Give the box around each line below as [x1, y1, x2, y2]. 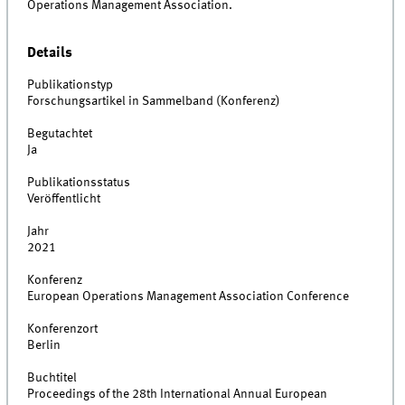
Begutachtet [27, 127, 93, 141]
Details [27, 44, 73, 61]
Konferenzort [27, 323, 99, 336]
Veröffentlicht [27, 193, 101, 206]
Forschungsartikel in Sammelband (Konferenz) [27, 95, 281, 108]
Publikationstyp [27, 79, 114, 92]
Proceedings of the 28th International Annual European [27, 388, 328, 401]
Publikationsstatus [27, 176, 131, 190]
